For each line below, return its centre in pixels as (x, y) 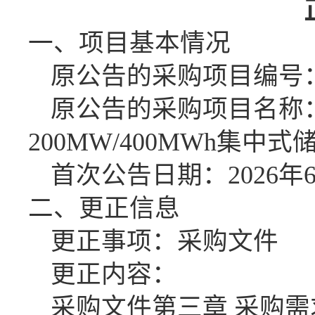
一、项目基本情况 (129, 43)
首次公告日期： (139, 175)
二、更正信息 (104, 208)
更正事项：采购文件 (165, 241)
